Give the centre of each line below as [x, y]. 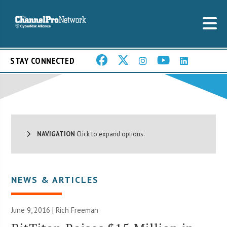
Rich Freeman [77, 210]
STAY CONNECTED [42, 61]
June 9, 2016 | [34, 210]
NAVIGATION [53, 134]
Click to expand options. [110, 134]
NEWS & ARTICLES [55, 179]
